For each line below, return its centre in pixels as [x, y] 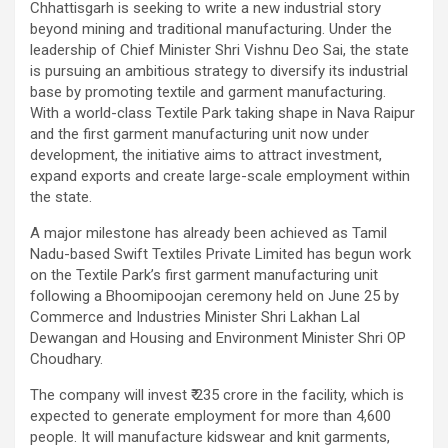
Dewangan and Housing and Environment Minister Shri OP [218, 337]
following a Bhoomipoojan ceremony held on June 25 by [214, 295]
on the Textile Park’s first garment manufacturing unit [204, 274]
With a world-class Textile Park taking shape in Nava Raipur [222, 112]
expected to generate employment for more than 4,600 [210, 415]
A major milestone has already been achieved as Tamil [208, 232]
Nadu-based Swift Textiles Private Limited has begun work [220, 253]
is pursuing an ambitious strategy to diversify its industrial [219, 70]
